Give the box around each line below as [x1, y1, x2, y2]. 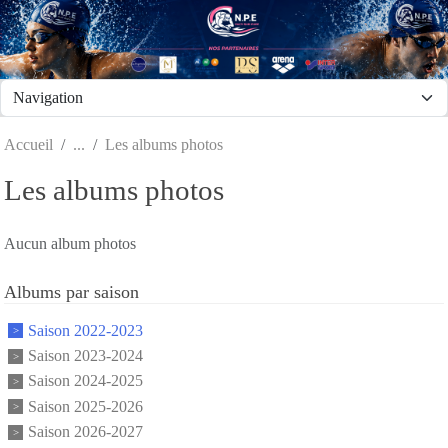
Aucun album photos [4, 234, 136, 252]
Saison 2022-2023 [28, 321, 143, 339]
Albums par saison [4, 281, 139, 302]
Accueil [4, 135, 53, 153]
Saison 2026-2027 [28, 423, 143, 441]
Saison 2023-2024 [28, 347, 143, 365]
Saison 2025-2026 [28, 397, 143, 415]
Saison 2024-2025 [28, 372, 143, 390]
